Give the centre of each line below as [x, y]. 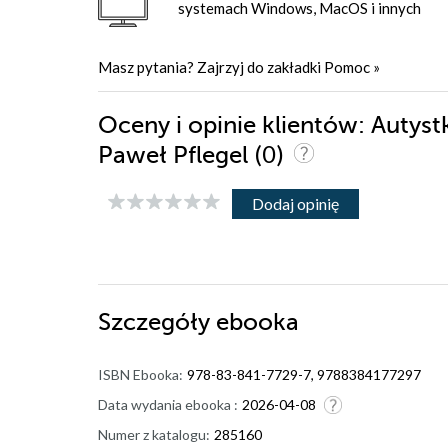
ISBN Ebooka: [140, 375]
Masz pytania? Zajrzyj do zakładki [211, 67]
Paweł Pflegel [176, 156]
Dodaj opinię [295, 204]
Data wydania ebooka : [168, 405]
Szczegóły [157, 323]
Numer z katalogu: [154, 435]
